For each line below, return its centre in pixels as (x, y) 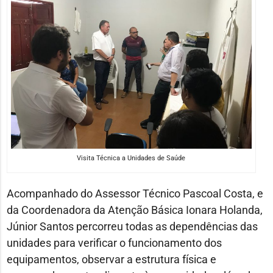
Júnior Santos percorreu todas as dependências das (132, 227)
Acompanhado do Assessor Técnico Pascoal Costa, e (135, 194)
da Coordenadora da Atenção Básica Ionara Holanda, (134, 210)
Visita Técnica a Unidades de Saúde (131, 158)
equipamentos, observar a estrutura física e (111, 260)
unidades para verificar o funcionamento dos (114, 243)
